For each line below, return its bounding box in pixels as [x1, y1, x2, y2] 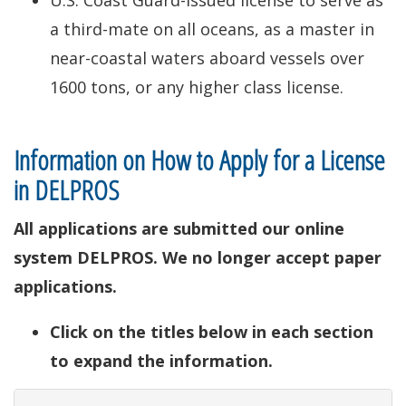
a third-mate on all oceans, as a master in [50, 18, 374, 40]
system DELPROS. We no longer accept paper [14, 246, 382, 268]
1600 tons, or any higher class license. [50, 76, 343, 98]
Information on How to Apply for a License [14, 141, 385, 179]
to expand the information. [50, 350, 273, 372]
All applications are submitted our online [14, 217, 344, 239]
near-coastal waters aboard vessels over [50, 47, 364, 69]
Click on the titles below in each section [50, 321, 373, 343]
